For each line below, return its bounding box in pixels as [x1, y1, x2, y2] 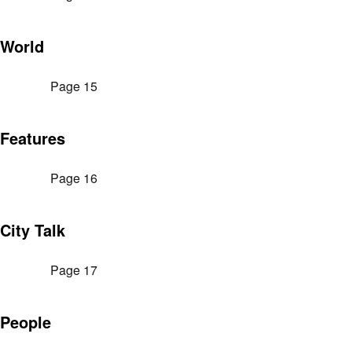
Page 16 [50, 169, 97, 187]
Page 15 [50, 77, 97, 95]
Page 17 [50, 261, 97, 279]
